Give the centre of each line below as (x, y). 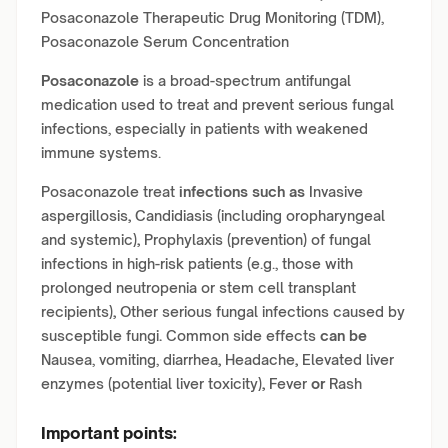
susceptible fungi (100, 335)
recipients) (77, 311)
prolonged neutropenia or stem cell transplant (198, 287)
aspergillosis (84, 215)
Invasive (336, 191)
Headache (260, 359)
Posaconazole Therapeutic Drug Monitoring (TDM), (212, 17)
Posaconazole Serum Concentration (165, 41)
